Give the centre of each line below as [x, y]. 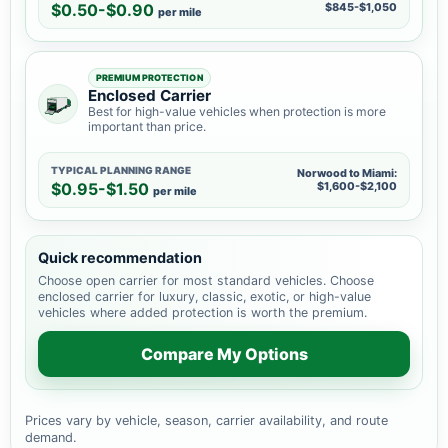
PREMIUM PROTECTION [149, 77]
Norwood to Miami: [346, 173]
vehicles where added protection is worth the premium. [202, 312]
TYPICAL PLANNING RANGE [121, 170]
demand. [51, 437]
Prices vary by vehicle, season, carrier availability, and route [206, 420]
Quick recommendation [120, 257]
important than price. [147, 126]
